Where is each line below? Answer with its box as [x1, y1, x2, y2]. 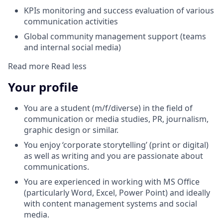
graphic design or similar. [24, 124, 118, 135]
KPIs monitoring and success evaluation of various [24, 4, 214, 16]
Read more [8, 60, 51, 72]
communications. [24, 161, 89, 172]
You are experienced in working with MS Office [24, 176, 200, 187]
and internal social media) [24, 41, 121, 53]
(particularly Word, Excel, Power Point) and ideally [24, 187, 210, 198]
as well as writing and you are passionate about [24, 150, 203, 161]
